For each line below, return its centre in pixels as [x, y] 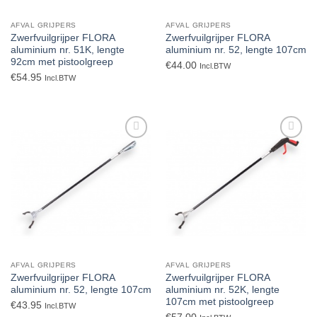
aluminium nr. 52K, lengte [222, 289]
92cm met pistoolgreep [62, 62]
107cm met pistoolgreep [219, 301]
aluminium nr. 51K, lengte [67, 50]
